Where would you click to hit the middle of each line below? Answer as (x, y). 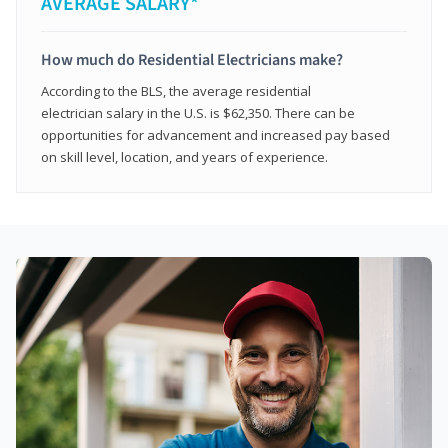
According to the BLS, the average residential (176, 90)
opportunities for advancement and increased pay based (215, 134)
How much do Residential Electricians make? (192, 59)
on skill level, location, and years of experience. (184, 156)
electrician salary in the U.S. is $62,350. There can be (198, 112)
